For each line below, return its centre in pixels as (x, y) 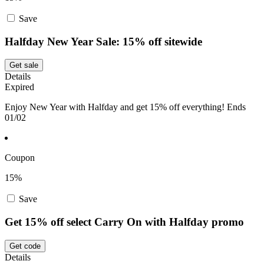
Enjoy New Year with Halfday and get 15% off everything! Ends (125, 107)
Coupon (20, 158)
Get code (25, 246)
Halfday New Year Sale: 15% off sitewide (103, 41)
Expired (19, 87)
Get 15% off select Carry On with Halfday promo (124, 222)
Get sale (24, 65)
